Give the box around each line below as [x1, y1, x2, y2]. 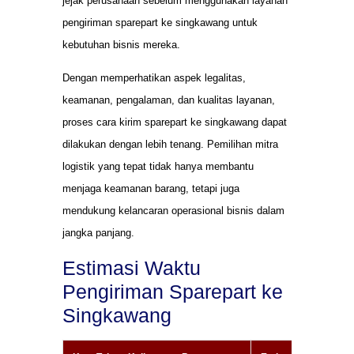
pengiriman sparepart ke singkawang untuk [62, 17, 258, 29]
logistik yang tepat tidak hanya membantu [62, 160, 254, 173]
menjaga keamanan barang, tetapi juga [62, 183, 239, 195]
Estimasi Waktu [62, 256, 201, 279]
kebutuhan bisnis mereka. [62, 39, 180, 51]
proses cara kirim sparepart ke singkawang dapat [62, 116, 287, 129]
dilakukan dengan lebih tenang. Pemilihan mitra [62, 138, 278, 151]
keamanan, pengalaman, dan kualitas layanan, [62, 94, 275, 107]
